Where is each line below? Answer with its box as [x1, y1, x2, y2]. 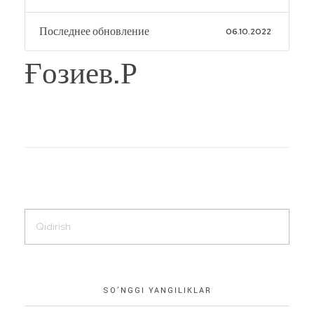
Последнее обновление [39, 24, 149, 39]
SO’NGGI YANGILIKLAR [102, 285, 212, 296]
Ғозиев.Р [25, 55, 137, 94]
